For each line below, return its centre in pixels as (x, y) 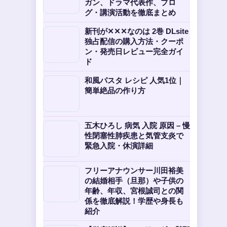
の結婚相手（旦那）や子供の (134, 181)
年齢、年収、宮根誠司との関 (134, 191)
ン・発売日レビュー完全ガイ (134, 51)
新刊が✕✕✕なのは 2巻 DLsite (137, 31)
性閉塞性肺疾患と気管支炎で (134, 136)
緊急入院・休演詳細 (119, 146)
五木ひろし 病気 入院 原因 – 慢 (137, 125)
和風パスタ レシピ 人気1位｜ (134, 80)
